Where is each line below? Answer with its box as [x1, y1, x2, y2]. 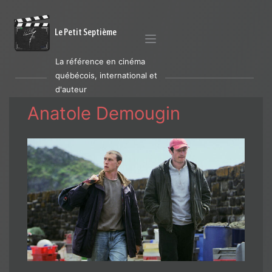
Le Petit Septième [55, 27, 117, 37]
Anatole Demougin [27, 103, 180, 124]
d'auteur [55, 84, 87, 94]
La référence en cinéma [55, 56, 145, 66]
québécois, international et [55, 70, 157, 80]
